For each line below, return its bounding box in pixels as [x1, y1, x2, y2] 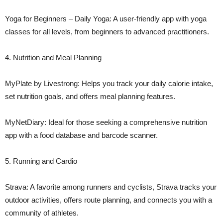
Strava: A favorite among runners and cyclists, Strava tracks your [5, 182, 217, 191]
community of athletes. [5, 208, 79, 217]
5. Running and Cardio [5, 156, 77, 165]
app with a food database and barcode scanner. [5, 130, 158, 139]
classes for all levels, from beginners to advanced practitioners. [5, 27, 209, 36]
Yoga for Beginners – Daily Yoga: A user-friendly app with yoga [5, 14, 207, 23]
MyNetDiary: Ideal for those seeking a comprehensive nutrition [5, 117, 207, 126]
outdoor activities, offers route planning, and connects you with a [5, 195, 212, 204]
